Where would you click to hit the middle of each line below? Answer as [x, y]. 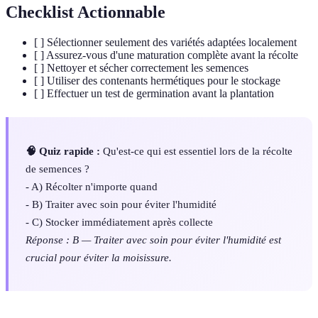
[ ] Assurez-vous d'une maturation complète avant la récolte [166, 55]
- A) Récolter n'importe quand [92, 187]
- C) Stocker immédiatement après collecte [119, 222]
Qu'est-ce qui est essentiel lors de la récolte [196, 151]
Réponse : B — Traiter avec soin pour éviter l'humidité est [153, 240]
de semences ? [57, 169]
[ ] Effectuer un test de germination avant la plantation [154, 93]
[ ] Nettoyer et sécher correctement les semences [141, 67]
